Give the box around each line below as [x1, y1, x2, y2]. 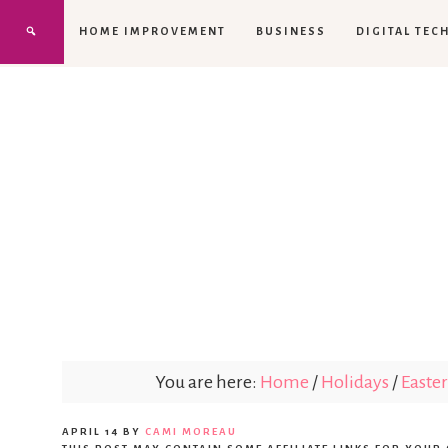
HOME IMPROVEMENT [79, 25, 226, 37]
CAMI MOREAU [145, 425, 237, 437]
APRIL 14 [62, 425, 119, 437]
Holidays [320, 371, 389, 392]
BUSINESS [256, 25, 326, 37]
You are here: [154, 371, 260, 392]
